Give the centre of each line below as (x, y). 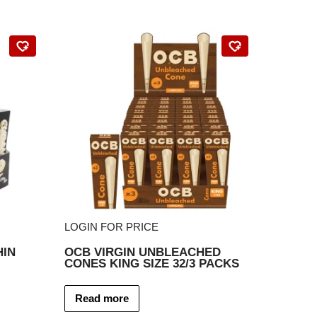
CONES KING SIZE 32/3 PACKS (152, 263)
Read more (102, 298)
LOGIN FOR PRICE (111, 226)
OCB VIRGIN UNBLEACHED (143, 252)
